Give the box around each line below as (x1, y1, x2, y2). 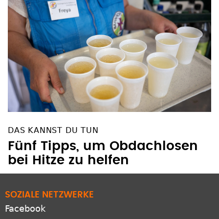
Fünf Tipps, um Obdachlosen (8, 140, 198, 153)
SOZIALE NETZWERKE (5, 191, 94, 200)
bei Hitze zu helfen (8, 154, 129, 167)
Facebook (5, 203, 45, 214)
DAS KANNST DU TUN (8, 126, 99, 135)
